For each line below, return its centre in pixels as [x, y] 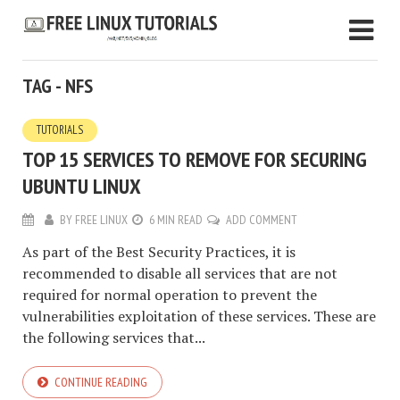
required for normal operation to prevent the [170, 295]
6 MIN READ [176, 220]
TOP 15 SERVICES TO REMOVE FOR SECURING [195, 160]
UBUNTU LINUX [82, 187]
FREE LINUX [101, 220]
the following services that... [114, 338]
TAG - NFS [58, 86]
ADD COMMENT [262, 220]
